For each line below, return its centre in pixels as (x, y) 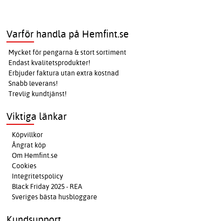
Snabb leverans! (33, 84)
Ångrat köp (29, 145)
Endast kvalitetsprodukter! (50, 63)
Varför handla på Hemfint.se (68, 34)
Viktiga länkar (37, 116)
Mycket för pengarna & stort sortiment (68, 53)
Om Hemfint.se (35, 156)
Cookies (24, 166)
